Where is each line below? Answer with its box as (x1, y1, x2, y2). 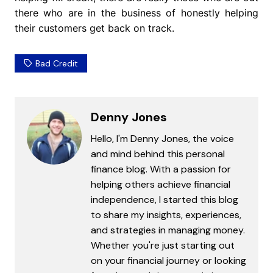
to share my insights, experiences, (90, 208, 241, 222)
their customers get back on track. (14, 22, 174, 35)
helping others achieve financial (90, 178, 230, 191)
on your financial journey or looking (90, 254, 246, 268)
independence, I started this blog (90, 193, 238, 207)
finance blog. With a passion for (90, 163, 231, 176)
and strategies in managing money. (90, 224, 245, 237)
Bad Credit (35, 58, 78, 69)
